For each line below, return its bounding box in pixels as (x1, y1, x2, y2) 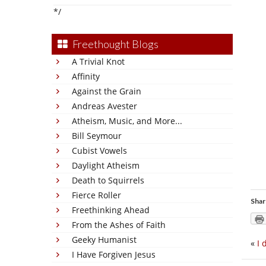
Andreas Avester (72, 100, 137, 112)
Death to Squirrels (72, 175, 144, 186)
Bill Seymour (72, 130, 122, 141)
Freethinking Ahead (72, 204, 150, 216)
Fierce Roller (72, 189, 121, 201)
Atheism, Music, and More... (72, 115, 182, 126)
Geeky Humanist (72, 234, 137, 245)
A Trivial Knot (72, 56, 125, 67)
